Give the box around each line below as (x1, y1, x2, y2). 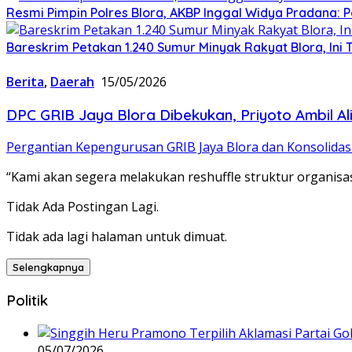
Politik (6, 291, 48, 310)
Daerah (50, 72, 94, 90)
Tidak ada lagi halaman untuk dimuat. (6, 228, 227, 246)
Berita (6, 72, 44, 90)
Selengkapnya (13, 261, 84, 274)
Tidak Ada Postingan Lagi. (6, 198, 159, 216)
